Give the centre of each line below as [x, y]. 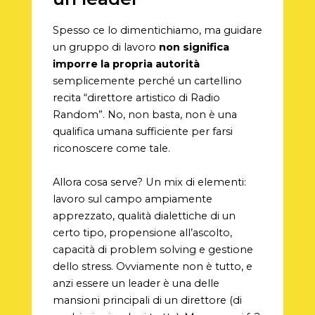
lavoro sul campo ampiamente [132, 199]
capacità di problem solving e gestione [153, 249]
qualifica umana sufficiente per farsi [142, 132]
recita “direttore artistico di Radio [136, 98]
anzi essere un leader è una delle [136, 283]
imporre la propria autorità [126, 64]
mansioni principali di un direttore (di [147, 300]
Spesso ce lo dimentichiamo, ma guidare [157, 31]
